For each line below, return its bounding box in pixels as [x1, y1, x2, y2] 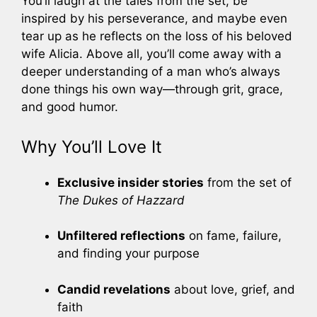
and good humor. [21, 100, 118, 115]
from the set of [204, 175, 292, 190]
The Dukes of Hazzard [57, 192, 185, 207]
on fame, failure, [185, 229, 282, 243]
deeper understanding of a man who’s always [21, 64, 280, 79]
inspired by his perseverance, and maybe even [21, 11, 287, 26]
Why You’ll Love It [21, 136, 162, 157]
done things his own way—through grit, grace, [21, 82, 283, 97]
